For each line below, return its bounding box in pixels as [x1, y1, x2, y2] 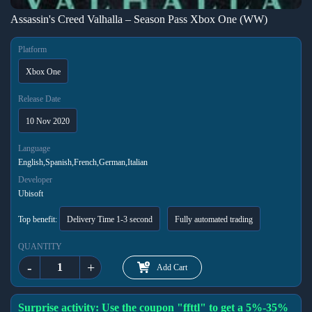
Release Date [18, 94, 61, 104]
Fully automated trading [175, 214, 253, 224]
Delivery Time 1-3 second [67, 214, 153, 224]
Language [18, 143, 50, 153]
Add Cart [157, 263, 187, 272]
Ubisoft [18, 189, 43, 198]
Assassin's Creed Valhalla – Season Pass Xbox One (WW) [10, 13, 267, 25]
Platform [18, 45, 47, 54]
